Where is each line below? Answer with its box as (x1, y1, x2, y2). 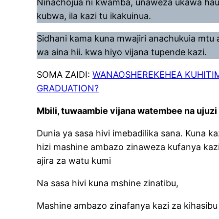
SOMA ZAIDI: (37, 69, 93, 80)
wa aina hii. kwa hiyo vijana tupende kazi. (37, 47, 207, 58)
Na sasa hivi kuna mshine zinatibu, (37, 178, 179, 189)
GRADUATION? (37, 83, 99, 94)
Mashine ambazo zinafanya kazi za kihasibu (37, 200, 218, 211)
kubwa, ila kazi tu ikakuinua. (37, 11, 152, 22)
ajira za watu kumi (37, 155, 111, 166)
